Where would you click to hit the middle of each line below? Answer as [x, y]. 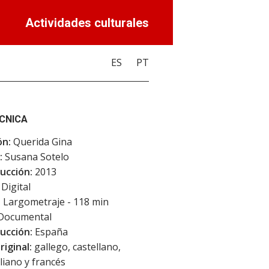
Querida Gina [41, 142]
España [50, 232]
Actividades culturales [87, 23]
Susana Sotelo [36, 157]
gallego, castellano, [76, 247]
